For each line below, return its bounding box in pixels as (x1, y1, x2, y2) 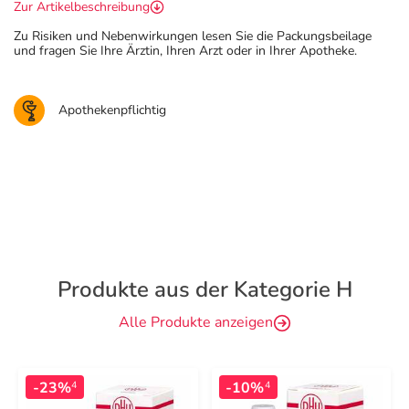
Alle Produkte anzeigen (118, 312, 273, 332)
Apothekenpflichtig (58, 101, 166, 119)
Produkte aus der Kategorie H (57, 275, 352, 304)
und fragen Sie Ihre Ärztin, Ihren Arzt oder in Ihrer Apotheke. (14, 42, 357, 59)
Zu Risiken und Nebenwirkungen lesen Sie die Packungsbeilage (14, 27, 372, 45)
